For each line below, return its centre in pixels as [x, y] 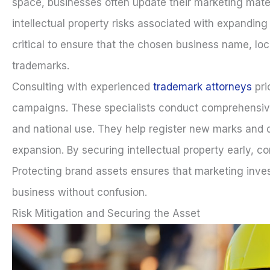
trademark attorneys [202, 87]
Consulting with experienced [83, 87]
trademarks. [41, 66]
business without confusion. [80, 192]
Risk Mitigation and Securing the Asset [106, 213]
